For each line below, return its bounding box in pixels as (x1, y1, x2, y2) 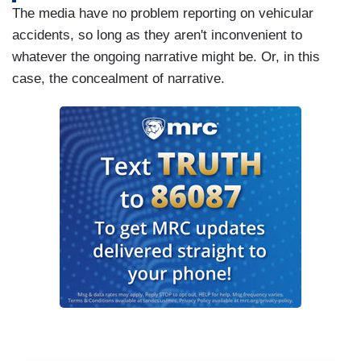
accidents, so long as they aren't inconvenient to (12, 27, 302, 44)
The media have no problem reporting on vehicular (12, 6, 313, 22)
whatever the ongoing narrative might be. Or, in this (12, 49, 320, 65)
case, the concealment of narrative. (12, 71, 225, 87)
